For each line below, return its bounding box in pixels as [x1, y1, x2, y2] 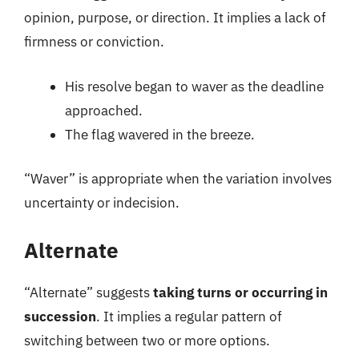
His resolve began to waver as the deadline [65, 77, 324, 95]
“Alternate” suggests [24, 283, 153, 301]
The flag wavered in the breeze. [65, 125, 255, 143]
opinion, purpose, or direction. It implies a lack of [24, 9, 326, 26]
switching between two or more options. [24, 331, 270, 349]
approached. [65, 101, 143, 119]
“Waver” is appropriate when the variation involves [24, 170, 332, 188]
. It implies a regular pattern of [96, 307, 282, 325]
